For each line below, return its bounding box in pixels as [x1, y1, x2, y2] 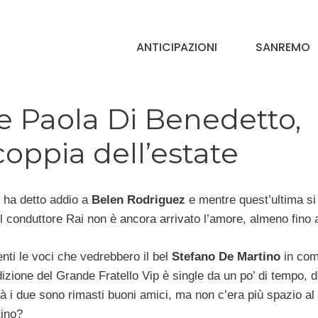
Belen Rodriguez [88, 193, 185, 207]
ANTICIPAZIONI [136, 39, 217, 56]
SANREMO [256, 39, 310, 56]
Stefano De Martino [172, 249, 280, 263]
